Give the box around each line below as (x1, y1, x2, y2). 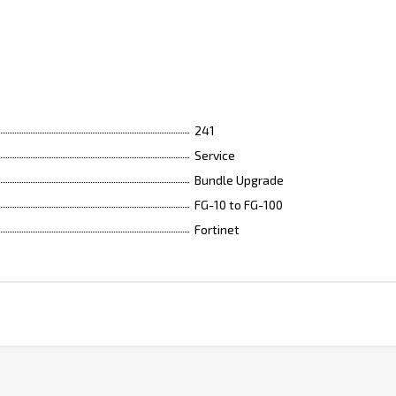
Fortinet (194, 222, 240, 237)
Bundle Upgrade (194, 172, 284, 187)
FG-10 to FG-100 (194, 197, 283, 212)
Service (194, 148, 235, 163)
